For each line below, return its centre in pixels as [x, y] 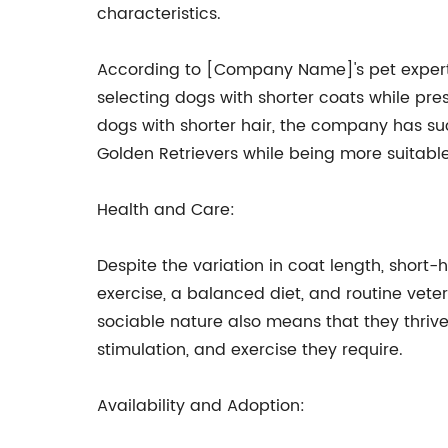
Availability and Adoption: [201, 406]
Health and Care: [166, 210]
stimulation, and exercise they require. [250, 350]
